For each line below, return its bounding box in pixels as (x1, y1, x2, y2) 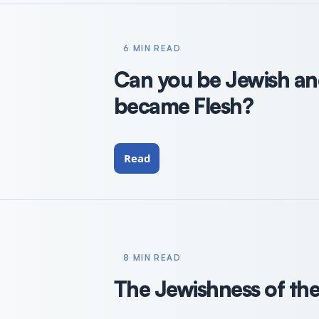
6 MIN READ (122, 43, 182, 54)
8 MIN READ (122, 251, 182, 263)
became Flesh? (113, 93, 253, 120)
